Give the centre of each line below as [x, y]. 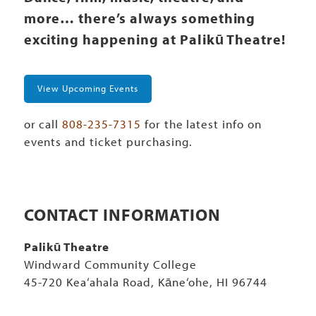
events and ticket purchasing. [108, 141]
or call [43, 123]
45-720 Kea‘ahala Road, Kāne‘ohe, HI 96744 [145, 281]
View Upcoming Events [88, 89]
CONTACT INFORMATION [122, 214]
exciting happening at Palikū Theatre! [155, 39]
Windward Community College [110, 264]
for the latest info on [201, 123]
